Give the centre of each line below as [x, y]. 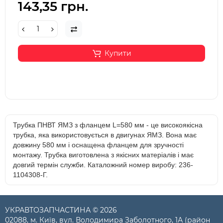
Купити [118, 54]
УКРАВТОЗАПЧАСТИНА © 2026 [61, 210]
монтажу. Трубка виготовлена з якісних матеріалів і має [103, 155]
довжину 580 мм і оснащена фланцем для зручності [98, 145]
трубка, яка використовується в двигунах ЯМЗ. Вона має [105, 135]
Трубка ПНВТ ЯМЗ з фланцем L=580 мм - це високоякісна [108, 125]
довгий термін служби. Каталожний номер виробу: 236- [103, 165]
